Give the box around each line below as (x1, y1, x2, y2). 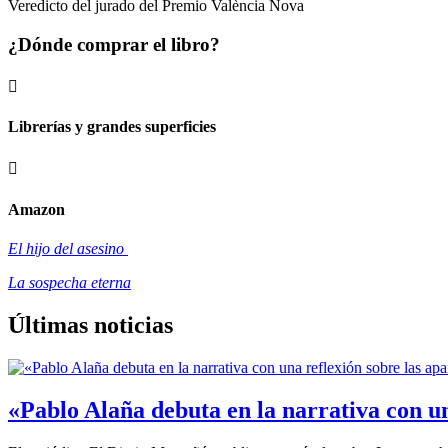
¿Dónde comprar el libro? (8, 34, 220, 56)
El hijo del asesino (8, 239, 128, 257)
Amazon (8, 200, 65, 218)
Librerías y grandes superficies (8, 118, 216, 136)
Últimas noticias (8, 311, 173, 338)
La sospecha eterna (8, 273, 131, 291)
